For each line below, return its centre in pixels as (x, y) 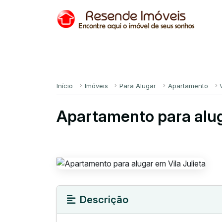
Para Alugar (138, 86)
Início (65, 86)
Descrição (104, 199)
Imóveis (96, 86)
